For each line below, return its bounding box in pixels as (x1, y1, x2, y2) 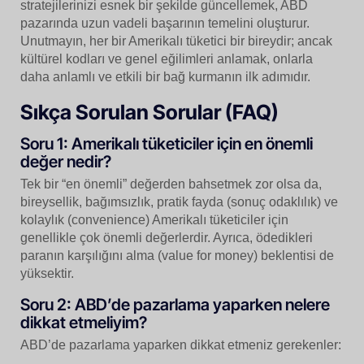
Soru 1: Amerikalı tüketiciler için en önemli (20, 133, 313, 154)
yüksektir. (20, 266, 74, 280)
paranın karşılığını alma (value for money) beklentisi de (20, 248, 334, 262)
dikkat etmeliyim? (20, 312, 147, 332)
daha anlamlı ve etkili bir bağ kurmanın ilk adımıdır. (20, 69, 310, 84)
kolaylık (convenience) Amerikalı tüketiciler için (20, 212, 288, 227)
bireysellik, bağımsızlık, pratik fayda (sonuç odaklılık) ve (20, 194, 338, 209)
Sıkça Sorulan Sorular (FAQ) (20, 99, 279, 124)
